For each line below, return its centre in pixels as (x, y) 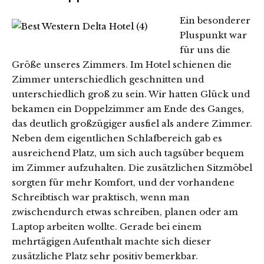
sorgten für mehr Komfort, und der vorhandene (123, 182)
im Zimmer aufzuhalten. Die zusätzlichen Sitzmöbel (132, 168)
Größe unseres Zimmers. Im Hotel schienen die (122, 65)
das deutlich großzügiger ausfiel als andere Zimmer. (132, 123)
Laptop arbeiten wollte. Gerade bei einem (107, 227)
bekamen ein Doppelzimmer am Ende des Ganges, (128, 109)
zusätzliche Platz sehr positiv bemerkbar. (105, 256)
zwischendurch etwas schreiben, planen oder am (125, 212)
